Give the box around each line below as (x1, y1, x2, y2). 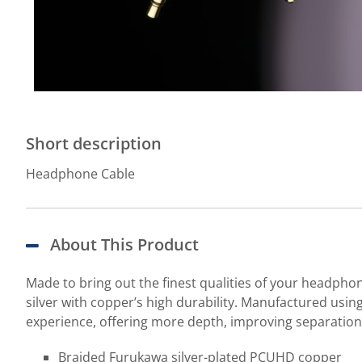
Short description (26, 133, 162, 154)
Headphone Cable (26, 165, 135, 183)
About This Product (50, 234, 199, 255)
